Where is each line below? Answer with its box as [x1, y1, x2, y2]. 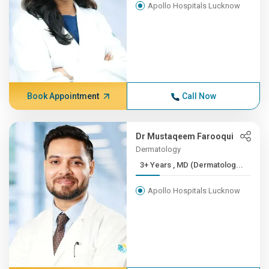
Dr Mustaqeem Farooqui [136, 131, 234, 141]
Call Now [181, 91, 216, 101]
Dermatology [136, 145, 181, 154]
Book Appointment [26, 91, 99, 101]
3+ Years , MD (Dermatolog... [173, 160, 244, 169]
